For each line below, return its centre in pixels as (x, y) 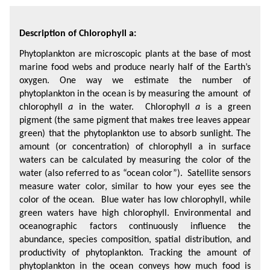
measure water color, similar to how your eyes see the (135, 187)
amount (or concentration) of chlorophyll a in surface (135, 147)
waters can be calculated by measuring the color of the (135, 160)
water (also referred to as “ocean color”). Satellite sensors (135, 174)
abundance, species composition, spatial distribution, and (135, 240)
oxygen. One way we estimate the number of (135, 81)
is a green (226, 107)
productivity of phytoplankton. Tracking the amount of (135, 253)
